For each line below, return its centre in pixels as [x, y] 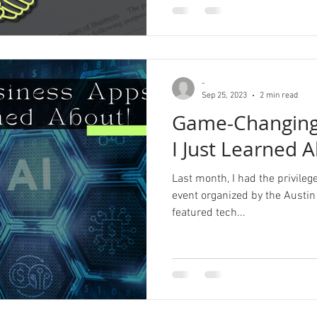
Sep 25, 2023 [224, 95]
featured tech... [209, 213]
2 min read [279, 95]
